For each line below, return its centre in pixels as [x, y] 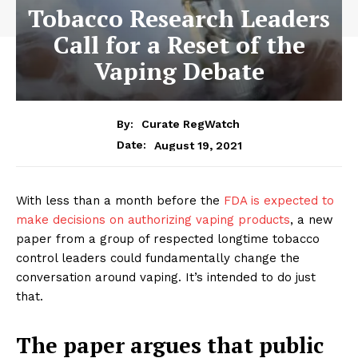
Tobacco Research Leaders [179, 18]
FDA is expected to [279, 201]
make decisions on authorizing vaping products [153, 220]
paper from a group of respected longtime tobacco [168, 239]
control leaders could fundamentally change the [158, 259]
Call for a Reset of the [179, 44]
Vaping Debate [179, 71]
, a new [312, 220]
